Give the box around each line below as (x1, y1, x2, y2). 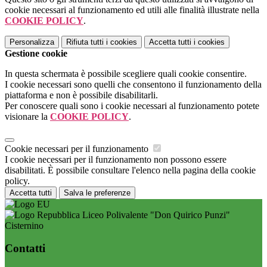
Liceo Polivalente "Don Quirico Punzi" (80, 209, 230, 220)
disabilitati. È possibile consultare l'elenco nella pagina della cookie (5, 164, 256, 175)
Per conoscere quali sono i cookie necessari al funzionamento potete (5, 100, 259, 111)
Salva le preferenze (64, 188, 131, 197)
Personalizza (10, 37, 54, 46)
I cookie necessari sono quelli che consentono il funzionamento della (5, 79, 262, 89)
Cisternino (5, 220, 44, 231)
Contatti (5, 242, 45, 255)
